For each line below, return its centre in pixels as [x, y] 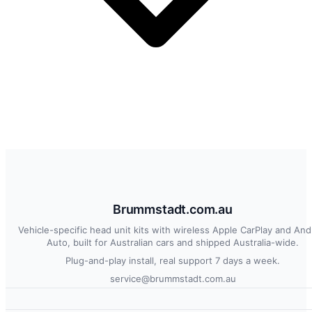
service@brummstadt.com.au [173, 278]
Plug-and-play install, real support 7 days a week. [173, 260]
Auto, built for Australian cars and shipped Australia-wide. [173, 242]
